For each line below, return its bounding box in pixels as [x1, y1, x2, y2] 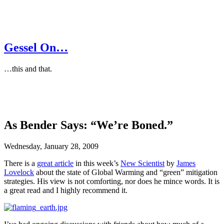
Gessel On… [4, 40, 68, 54]
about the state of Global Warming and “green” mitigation [34, 167, 217, 176]
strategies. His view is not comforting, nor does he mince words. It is [4, 176, 219, 185]
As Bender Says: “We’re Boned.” [4, 118, 173, 131]
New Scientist [120, 158, 164, 167]
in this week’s [73, 158, 120, 167]
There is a [4, 158, 37, 167]
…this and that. [4, 64, 52, 73]
